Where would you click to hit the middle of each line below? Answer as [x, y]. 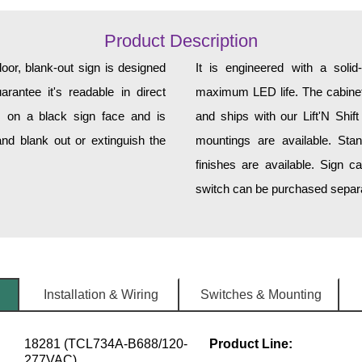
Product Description [181, 41]
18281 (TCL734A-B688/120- [105, 344]
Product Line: [250, 344]
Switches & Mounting [261, 295]
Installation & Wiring [101, 295]
